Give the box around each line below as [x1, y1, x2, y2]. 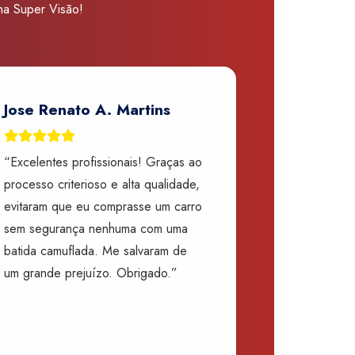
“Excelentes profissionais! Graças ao [3, 152, 202, 171]
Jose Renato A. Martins [3, 98, 170, 121]
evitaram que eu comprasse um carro [3, 197, 202, 216]
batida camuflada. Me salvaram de [3, 241, 187, 260]
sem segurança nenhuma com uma [3, 219, 188, 238]
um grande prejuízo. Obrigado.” [3, 263, 177, 282]
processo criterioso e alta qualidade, [3, 174, 200, 193]
